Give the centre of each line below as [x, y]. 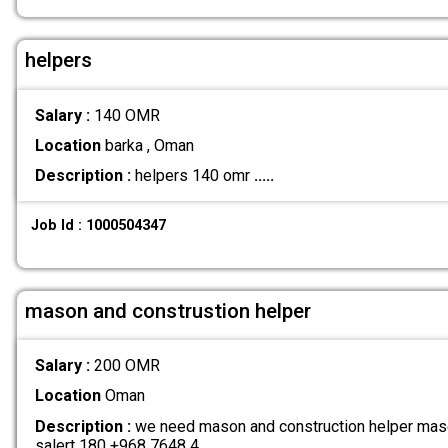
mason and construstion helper [168, 310]
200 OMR [126, 366]
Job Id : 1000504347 [99, 225]
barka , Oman [147, 145]
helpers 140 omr [192, 176]
